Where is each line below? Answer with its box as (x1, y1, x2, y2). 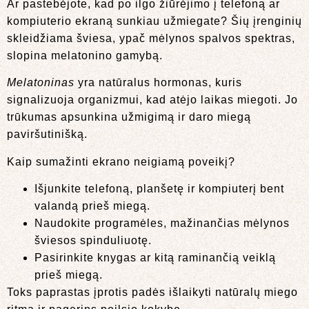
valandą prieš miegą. (34, 200, 150, 212)
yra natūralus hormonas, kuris (74, 77, 242, 89)
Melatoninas (7, 77, 74, 89)
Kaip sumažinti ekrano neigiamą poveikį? (7, 155, 235, 168)
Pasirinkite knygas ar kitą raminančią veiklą (34, 252, 276, 264)
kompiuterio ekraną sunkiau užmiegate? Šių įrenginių (7, 14, 302, 27)
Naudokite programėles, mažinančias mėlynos (34, 217, 290, 230)
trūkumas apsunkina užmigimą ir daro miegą (7, 111, 251, 123)
